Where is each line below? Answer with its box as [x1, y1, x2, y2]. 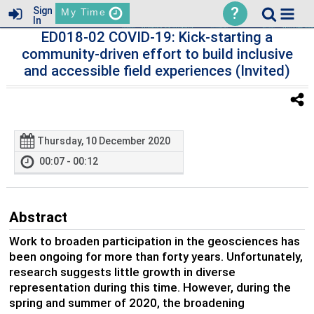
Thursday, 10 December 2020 [37, 135, 171, 147]
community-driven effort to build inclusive [21, 46, 293, 62]
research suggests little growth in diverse [8, 264, 235, 279]
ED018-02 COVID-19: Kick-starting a [41, 29, 273, 46]
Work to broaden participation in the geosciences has [8, 233, 300, 248]
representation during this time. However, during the [8, 280, 291, 294]
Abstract [8, 209, 67, 226]
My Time [61, 6, 107, 18]
